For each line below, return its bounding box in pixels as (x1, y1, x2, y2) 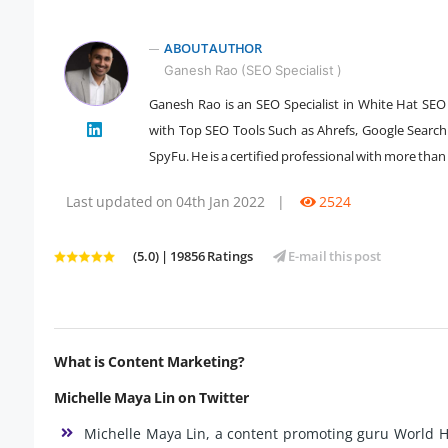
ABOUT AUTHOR (164, 39, 262, 58)
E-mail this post (286, 247, 381, 266)
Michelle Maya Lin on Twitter (54, 388, 249, 408)
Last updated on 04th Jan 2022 (66, 192, 265, 212)
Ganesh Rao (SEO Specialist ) (164, 62, 342, 79)
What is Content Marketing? (54, 352, 245, 372)
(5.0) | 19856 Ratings (133, 247, 253, 266)
